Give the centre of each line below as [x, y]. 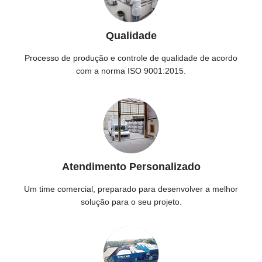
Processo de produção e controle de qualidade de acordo [131, 58]
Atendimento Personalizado [131, 167]
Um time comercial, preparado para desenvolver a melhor [131, 189]
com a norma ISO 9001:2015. [131, 71]
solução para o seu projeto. [131, 202]
